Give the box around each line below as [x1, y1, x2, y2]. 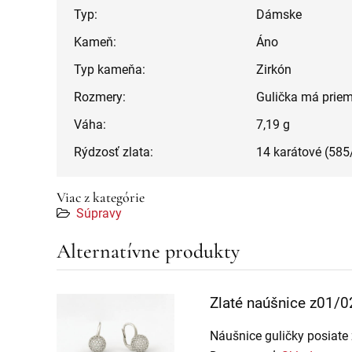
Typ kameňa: [74, 61, 145, 77]
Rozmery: [74, 89, 126, 104]
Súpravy [76, 205, 122, 221]
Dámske [256, 6, 302, 22]
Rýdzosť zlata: [74, 144, 153, 159]
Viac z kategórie [57, 188, 145, 206]
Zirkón [256, 61, 291, 77]
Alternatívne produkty [57, 238, 240, 263]
